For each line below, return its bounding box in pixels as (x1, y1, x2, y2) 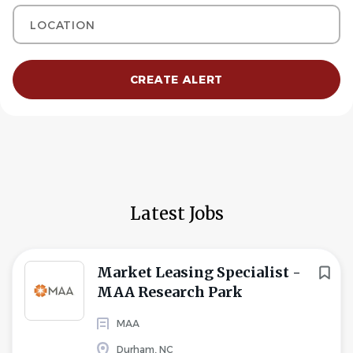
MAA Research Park (97, 283, 243, 301)
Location (12, 5, 60, 19)
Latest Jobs (129, 203, 224, 225)
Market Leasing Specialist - (97, 263, 301, 281)
